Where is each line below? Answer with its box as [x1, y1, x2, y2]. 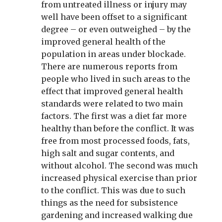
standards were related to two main [41, 99, 183, 109]
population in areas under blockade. [41, 49, 186, 59]
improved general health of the [41, 37, 166, 47]
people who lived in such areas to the [41, 74, 190, 84]
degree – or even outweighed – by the [41, 24, 191, 34]
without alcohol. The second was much [41, 161, 198, 170]
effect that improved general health [41, 86, 183, 96]
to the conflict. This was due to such [41, 185, 185, 195]
